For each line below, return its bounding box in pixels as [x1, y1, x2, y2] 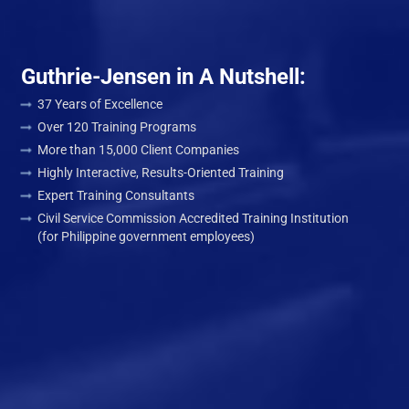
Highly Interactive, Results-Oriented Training [37, 164, 284, 179]
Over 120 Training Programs [37, 119, 196, 133]
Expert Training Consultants [37, 187, 194, 202]
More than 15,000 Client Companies [37, 142, 239, 156]
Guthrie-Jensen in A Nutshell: [20, 63, 306, 89]
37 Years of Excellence [37, 96, 163, 110]
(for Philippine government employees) [37, 228, 255, 243]
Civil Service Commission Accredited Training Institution [37, 210, 349, 225]
